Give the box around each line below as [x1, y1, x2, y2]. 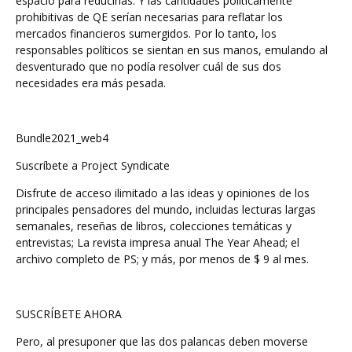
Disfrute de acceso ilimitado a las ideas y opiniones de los [16, 185, 310, 200]
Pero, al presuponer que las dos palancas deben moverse [16, 334, 308, 349]
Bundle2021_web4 [16, 130, 108, 145]
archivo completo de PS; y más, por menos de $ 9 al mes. [16, 251, 309, 266]
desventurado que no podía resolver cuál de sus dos [16, 59, 281, 74]
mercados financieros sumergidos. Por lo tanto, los [16, 26, 277, 41]
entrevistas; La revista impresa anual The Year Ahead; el [16, 235, 299, 250]
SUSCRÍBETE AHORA [16, 306, 122, 321]
